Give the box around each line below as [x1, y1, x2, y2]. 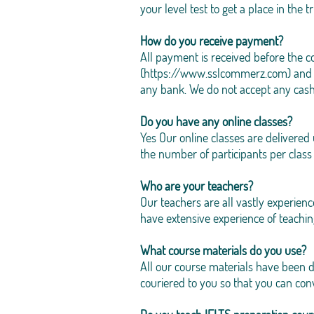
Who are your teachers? [140, 178, 253, 193]
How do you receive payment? [140, 33, 283, 48]
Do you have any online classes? [140, 114, 292, 129]
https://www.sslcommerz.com [144, 65, 287, 81]
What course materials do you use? [140, 243, 306, 258]
